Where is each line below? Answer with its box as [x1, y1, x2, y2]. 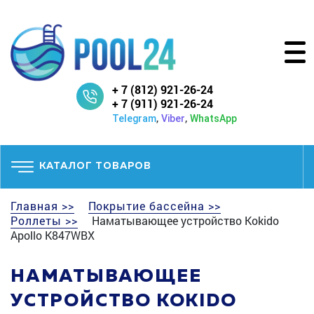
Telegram [111, 112, 156, 124]
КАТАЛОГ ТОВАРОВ [39, 161, 151, 172]
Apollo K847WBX [11, 227, 95, 243]
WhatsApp [189, 112, 237, 124]
